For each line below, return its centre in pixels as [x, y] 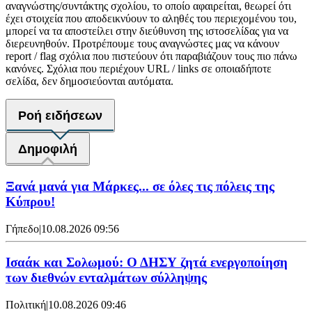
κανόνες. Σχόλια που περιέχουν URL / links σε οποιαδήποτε [139, 69]
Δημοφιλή [48, 149]
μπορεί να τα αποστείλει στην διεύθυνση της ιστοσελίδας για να [147, 31]
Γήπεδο [22, 228]
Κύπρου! [30, 201]
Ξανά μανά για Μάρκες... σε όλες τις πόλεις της [140, 186]
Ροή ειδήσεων [60, 116]
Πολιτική [26, 304]
